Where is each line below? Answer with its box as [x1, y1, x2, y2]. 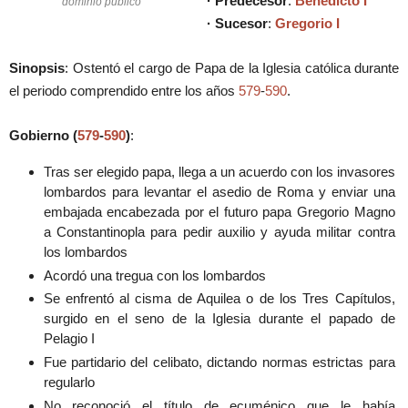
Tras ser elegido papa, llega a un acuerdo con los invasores [43, 163, 395, 179]
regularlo [43, 374, 95, 391]
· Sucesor [207, 15, 268, 32]
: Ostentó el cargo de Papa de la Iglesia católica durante [65, 60, 399, 76]
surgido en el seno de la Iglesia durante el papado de [43, 311, 395, 327]
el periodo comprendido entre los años [9, 83, 239, 99]
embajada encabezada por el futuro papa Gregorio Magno [43, 203, 395, 219]
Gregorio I [275, 15, 340, 32]
